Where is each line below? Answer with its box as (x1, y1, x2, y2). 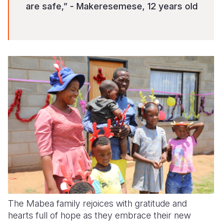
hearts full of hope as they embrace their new (8, 210, 191, 221)
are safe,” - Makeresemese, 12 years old (25, 1, 198, 12)
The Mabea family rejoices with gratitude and (8, 198, 187, 209)
